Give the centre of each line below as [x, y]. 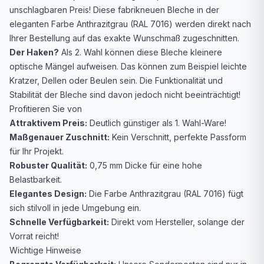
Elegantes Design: [48, 194]
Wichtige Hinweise [45, 250]
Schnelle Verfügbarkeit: [59, 222]
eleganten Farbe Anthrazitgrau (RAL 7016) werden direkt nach [130, 24]
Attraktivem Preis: [48, 123]
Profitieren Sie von [46, 109]
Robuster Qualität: [48, 166]
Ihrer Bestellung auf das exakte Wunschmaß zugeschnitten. [124, 38]
